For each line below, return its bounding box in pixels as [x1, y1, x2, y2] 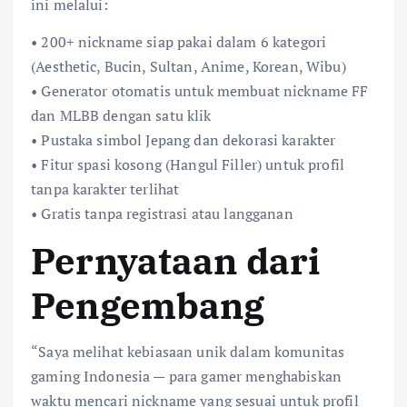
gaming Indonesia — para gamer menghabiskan [31, 365, 342, 386]
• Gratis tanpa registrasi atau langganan [31, 203, 293, 224]
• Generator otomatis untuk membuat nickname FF [31, 81, 369, 102]
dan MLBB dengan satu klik [31, 105, 212, 126]
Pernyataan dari [31, 237, 321, 285]
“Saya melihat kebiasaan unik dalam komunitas [31, 341, 345, 362]
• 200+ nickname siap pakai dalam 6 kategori [31, 32, 327, 53]
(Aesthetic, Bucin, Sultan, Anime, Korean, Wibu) [31, 56, 346, 77]
